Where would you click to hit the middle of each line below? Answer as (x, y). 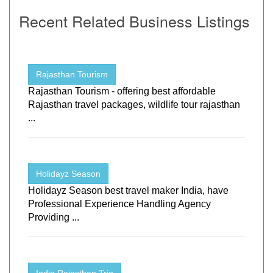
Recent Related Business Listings (134, 20)
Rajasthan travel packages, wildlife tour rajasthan (134, 104)
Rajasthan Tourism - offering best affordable (122, 91)
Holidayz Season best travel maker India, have (128, 190)
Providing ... (54, 217)
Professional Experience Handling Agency (119, 204)
